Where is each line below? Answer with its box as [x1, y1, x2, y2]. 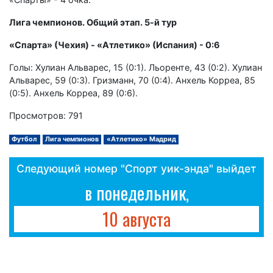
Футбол [12, 135, 38, 143]
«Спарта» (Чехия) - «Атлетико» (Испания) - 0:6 [9, 39, 220, 50]
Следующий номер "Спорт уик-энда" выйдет [16, 161, 257, 175]
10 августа [102, 205, 171, 232]
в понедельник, [84, 179, 189, 205]
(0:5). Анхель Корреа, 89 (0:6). [9, 87, 138, 98]
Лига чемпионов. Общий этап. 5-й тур [9, 16, 177, 27]
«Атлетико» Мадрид [106, 135, 176, 143]
